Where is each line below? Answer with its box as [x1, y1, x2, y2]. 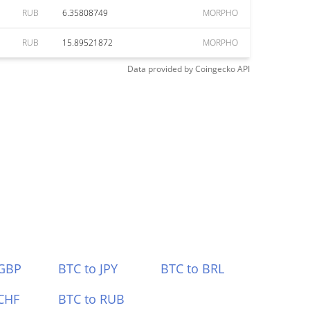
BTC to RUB [57, 291, 125, 307]
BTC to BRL [161, 260, 225, 277]
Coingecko [195, 63, 235, 75]
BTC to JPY [57, 260, 118, 277]
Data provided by [127, 63, 193, 75]
